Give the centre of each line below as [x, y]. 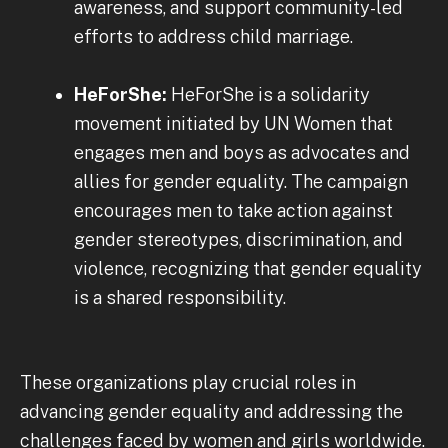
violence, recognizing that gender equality [248, 268]
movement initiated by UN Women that [233, 123]
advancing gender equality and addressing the [211, 411]
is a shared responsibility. [180, 297]
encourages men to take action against [233, 210]
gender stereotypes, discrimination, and [238, 239]
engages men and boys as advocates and [242, 152]
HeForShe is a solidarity [270, 94]
